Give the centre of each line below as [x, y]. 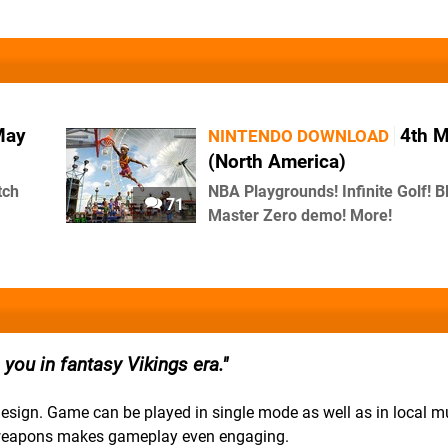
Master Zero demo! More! [300, 215]
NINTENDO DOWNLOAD [298, 136]
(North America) [277, 161]
